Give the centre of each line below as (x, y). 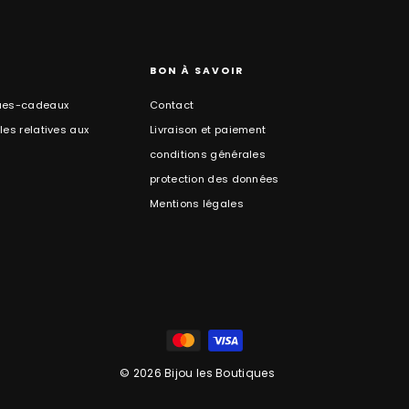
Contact (172, 105)
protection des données (215, 179)
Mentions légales (197, 204)
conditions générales (208, 154)
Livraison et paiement (208, 130)
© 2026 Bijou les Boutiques (197, 373)
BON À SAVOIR (197, 71)
